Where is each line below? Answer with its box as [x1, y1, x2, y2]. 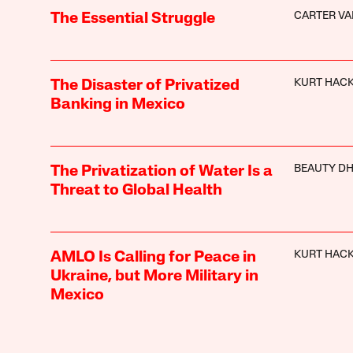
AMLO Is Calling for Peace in [50, 249, 256, 266]
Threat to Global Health [50, 182, 222, 199]
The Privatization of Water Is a [50, 163, 273, 180]
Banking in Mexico [50, 96, 185, 113]
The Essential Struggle [50, 10, 215, 27]
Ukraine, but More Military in [50, 268, 258, 284]
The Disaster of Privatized [50, 77, 240, 94]
